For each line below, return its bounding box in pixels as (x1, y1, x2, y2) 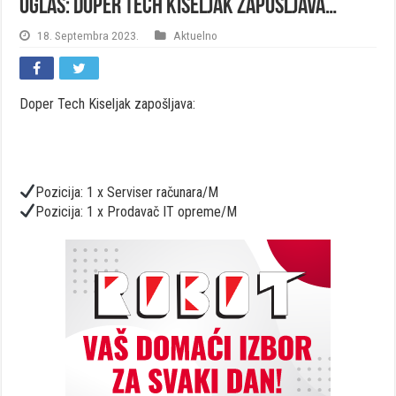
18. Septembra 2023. (37, 27, 140, 42)
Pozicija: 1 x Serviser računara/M (35, 183, 219, 201)
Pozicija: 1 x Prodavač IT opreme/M (35, 202, 238, 220)
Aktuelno (173, 27, 218, 42)
